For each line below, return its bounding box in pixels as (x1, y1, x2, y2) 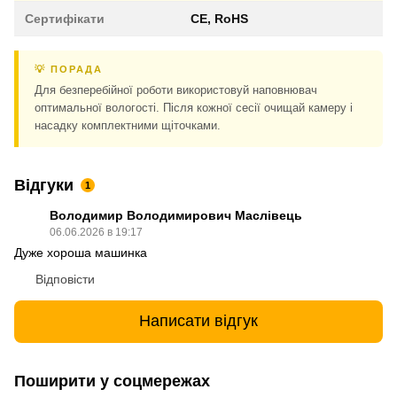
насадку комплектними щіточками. (35, 118, 221, 132)
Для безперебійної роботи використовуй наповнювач (35, 82, 317, 97)
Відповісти (35, 271, 95, 286)
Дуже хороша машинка (14, 245, 147, 260)
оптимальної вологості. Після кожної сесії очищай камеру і (35, 100, 353, 114)
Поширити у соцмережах (14, 371, 210, 390)
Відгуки (14, 175, 74, 194)
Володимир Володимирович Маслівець (50, 207, 302, 222)
